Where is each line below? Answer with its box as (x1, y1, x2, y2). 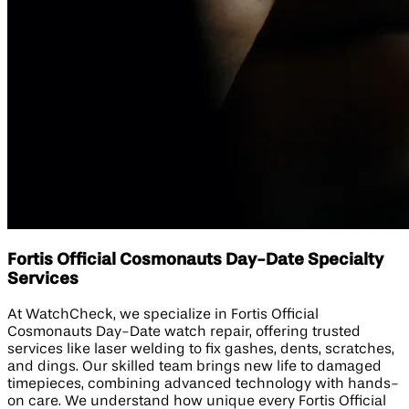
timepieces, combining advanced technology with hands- (7, 376, 399, 392)
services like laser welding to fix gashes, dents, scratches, (7, 341, 394, 357)
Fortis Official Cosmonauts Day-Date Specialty (7, 252, 383, 269)
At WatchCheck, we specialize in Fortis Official (7, 307, 319, 322)
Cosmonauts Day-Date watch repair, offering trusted (7, 324, 361, 340)
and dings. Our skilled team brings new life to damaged (7, 359, 382, 374)
